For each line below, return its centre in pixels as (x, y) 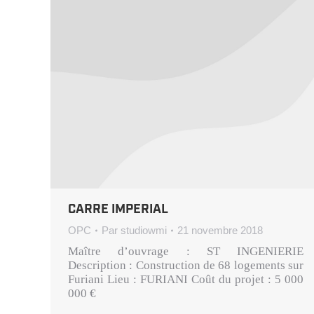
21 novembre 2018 (220, 231)
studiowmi (144, 231)
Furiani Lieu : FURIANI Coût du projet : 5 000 (186, 280)
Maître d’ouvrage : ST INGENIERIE (186, 252)
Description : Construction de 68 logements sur (186, 266)
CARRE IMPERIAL (118, 210)
